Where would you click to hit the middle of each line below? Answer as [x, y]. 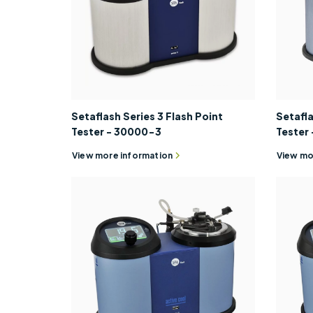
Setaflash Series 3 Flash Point [147, 116]
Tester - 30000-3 [116, 131]
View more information [123, 156]
